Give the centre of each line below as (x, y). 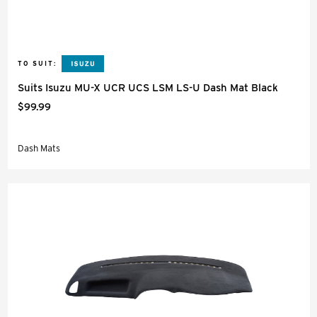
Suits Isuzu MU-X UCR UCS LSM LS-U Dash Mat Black (148, 88)
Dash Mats (39, 148)
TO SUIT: (37, 63)
